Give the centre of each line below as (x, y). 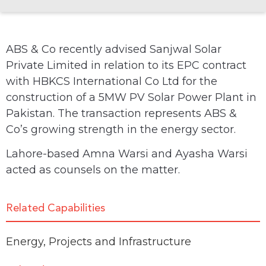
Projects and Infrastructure (120, 241)
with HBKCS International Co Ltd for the (112, 81)
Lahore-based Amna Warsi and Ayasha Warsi (127, 154)
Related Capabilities (56, 208)
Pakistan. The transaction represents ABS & (121, 113)
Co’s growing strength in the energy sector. (121, 129)
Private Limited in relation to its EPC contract (126, 65)
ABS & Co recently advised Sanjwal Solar (114, 49)
